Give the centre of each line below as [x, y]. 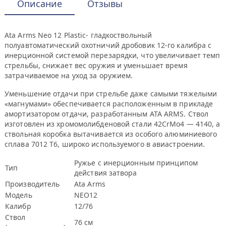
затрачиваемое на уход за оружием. [69, 75]
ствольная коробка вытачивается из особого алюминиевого [111, 134]
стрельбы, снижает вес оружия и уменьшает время [96, 65]
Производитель [33, 184]
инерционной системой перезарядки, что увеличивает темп [112, 55]
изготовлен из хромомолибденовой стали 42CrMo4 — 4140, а [112, 124]
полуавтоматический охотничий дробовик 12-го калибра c [108, 45]
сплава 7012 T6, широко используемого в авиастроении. [105, 144]
